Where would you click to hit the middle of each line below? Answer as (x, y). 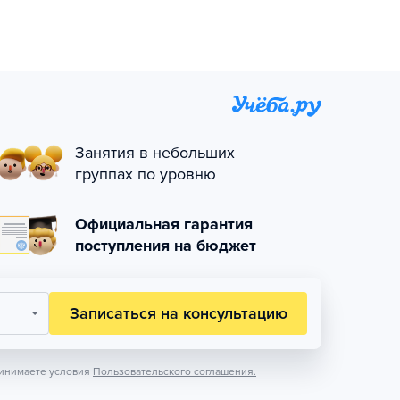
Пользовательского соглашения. (175, 371)
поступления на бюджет (166, 246)
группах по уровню (146, 174)
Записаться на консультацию (178, 313)
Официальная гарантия (164, 224)
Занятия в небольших (155, 153)
